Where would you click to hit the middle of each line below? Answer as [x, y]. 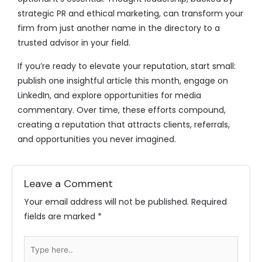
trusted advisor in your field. [74, 43]
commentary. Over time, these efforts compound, [122, 110]
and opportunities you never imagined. [97, 139]
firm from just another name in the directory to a [119, 28]
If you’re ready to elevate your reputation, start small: [127, 66]
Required [209, 202]
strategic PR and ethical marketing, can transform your [130, 13]
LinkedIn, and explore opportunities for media [109, 95]
